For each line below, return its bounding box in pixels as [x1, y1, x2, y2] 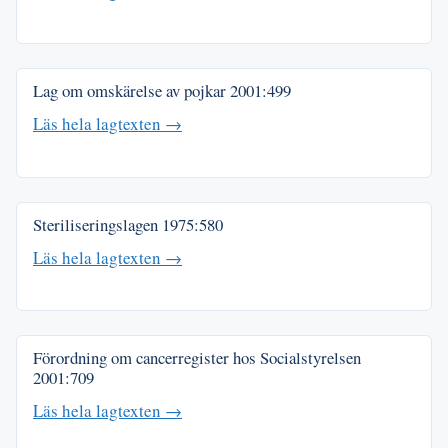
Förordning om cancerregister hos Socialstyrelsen [33, 346, 361, 370]
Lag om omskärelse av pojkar [33, 79, 230, 103]
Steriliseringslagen [33, 212, 162, 236]
